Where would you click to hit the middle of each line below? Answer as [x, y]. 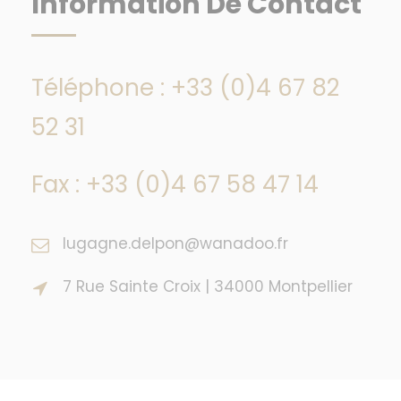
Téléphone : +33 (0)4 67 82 [185, 88]
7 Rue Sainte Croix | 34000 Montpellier [208, 286]
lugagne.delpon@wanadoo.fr [175, 243]
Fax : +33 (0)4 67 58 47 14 [175, 184]
